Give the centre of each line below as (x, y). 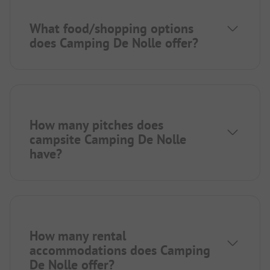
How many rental (78, 235)
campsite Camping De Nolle (108, 139)
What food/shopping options (111, 28)
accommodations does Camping (120, 250)
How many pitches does (96, 124)
